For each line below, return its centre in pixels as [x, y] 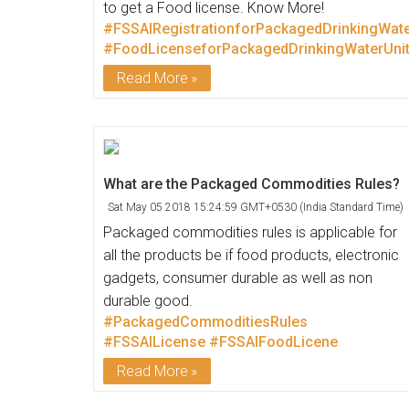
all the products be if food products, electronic [251, 255]
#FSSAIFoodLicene [273, 342]
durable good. [148, 301]
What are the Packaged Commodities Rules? [252, 184]
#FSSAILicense [154, 342]
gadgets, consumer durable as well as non [238, 278]
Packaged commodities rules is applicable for [250, 232]
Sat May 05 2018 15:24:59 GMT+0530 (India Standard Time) [256, 207]
